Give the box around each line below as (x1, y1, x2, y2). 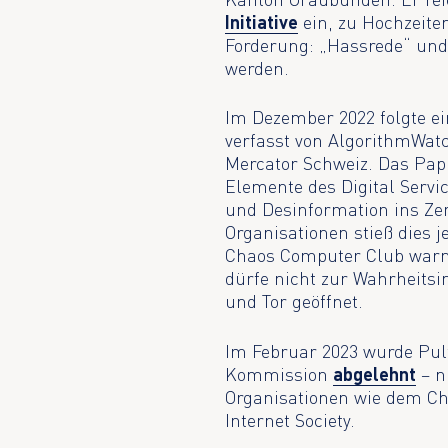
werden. (225, 56, 290, 79)
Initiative (225, 10, 299, 33)
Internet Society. (225, 408, 356, 431)
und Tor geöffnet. (225, 290, 364, 313)
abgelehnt (333, 362, 417, 385)
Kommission (225, 362, 334, 385)
